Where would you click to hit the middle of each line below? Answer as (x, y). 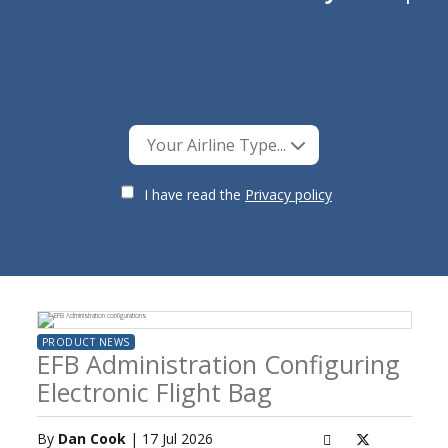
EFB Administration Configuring (218, 364)
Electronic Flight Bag (154, 392)
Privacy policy (313, 194)
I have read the (194, 194)
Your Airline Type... (218, 145)
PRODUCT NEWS (85, 342)
